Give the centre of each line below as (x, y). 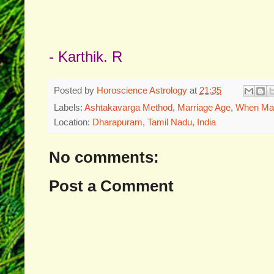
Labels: (69, 108)
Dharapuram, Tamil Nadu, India (154, 122)
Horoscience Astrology (142, 90)
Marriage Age (204, 108)
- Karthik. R (86, 56)
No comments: (104, 157)
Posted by (75, 90)
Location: (73, 122)
